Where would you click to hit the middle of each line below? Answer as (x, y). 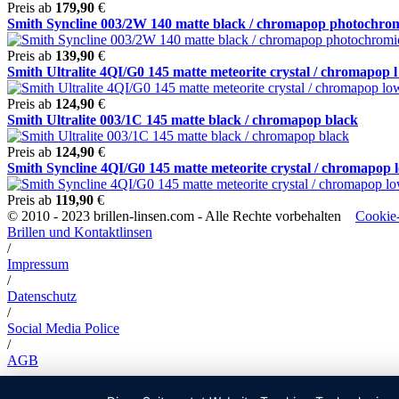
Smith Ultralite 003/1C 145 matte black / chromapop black (183, 119)
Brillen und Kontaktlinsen (80, 232)
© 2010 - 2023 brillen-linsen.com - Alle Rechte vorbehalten (181, 216)
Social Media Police (63, 328)
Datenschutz (42, 296)
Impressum (38, 264)
